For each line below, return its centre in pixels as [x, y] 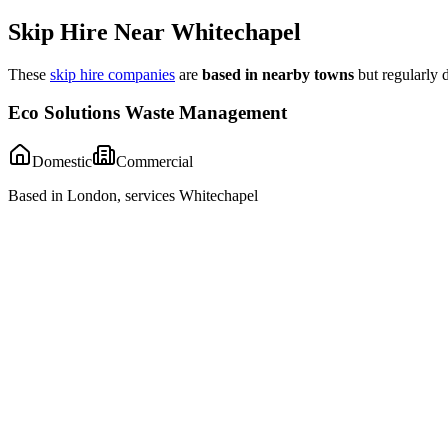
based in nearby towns [278, 74]
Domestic [62, 161]
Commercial [154, 161]
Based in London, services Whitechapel [133, 195]
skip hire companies [112, 74]
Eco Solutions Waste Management [147, 113]
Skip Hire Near [89, 31]
